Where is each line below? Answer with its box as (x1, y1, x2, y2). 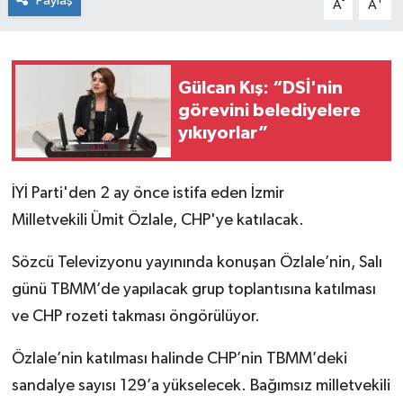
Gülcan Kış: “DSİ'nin (178, 78, 343, 97)
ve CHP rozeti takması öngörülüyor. (11, 309, 260, 326)
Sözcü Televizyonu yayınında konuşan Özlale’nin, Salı (11, 255, 382, 272)
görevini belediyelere (178, 101, 361, 120)
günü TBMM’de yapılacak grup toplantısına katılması (11, 282, 376, 299)
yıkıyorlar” (178, 123, 268, 142)
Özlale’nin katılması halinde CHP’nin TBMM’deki (11, 351, 347, 368)
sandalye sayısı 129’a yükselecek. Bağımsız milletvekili (11, 378, 390, 395)
